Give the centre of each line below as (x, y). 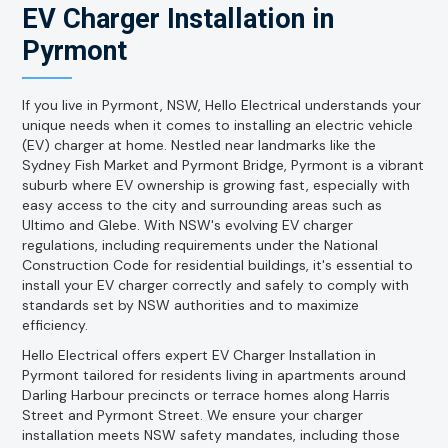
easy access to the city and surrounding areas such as (202, 205)
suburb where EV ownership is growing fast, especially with (216, 185)
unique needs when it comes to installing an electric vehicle (218, 125)
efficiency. (55, 325)
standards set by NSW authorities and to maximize (191, 305)
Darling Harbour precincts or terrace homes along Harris (206, 395)
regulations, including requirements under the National (200, 245)
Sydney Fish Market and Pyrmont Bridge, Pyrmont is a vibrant (223, 165)
